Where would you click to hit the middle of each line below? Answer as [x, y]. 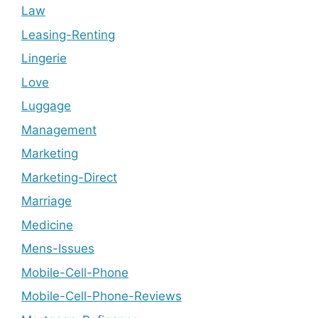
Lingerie [44, 59]
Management [59, 130]
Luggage [46, 106]
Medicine [47, 225]
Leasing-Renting [68, 34]
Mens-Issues [58, 249]
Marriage [46, 201]
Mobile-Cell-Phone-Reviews [102, 296]
